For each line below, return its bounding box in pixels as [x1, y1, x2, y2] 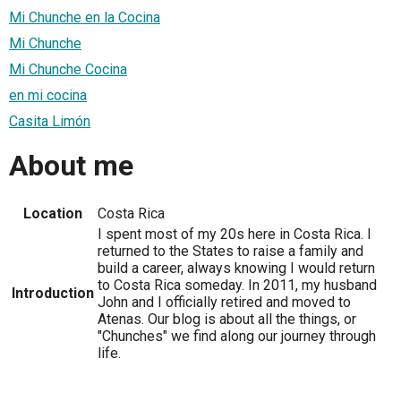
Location [23, 204, 82, 222]
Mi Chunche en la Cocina [9, 8, 160, 26]
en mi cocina [9, 86, 87, 104]
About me [9, 149, 133, 183]
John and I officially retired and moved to [98, 293, 351, 311]
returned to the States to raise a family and [98, 242, 363, 260]
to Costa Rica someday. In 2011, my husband [98, 276, 377, 294]
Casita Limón [9, 112, 90, 130]
